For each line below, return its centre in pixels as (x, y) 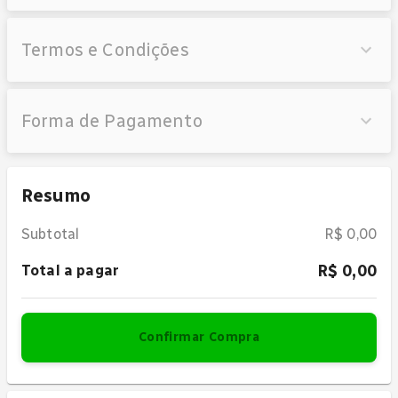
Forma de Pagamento (112, 120)
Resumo (56, 195)
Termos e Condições (105, 49)
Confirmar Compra (199, 337)
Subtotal (51, 234)
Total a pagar (70, 271)
